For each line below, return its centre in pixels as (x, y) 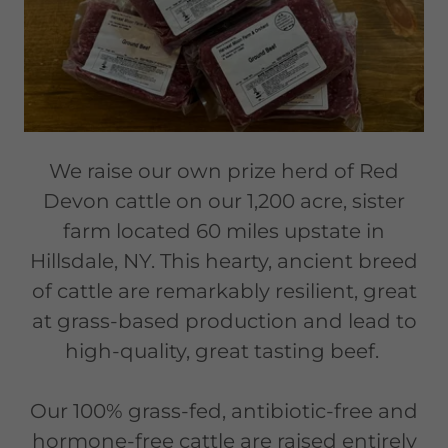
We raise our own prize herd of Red (224, 170)
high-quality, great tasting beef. (224, 350)
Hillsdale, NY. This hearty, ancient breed (224, 260)
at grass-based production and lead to (224, 320)
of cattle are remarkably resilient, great (224, 290)
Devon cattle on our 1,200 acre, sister (224, 200)
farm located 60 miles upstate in (224, 230)
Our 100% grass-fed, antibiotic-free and (224, 410)
